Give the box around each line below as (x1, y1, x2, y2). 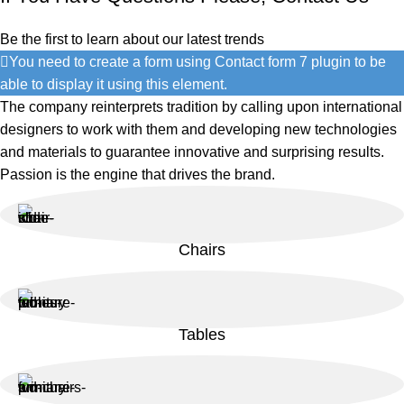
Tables (179, 326, 225, 344)
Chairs (179, 241, 225, 260)
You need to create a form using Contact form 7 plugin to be (9, 54, 386, 70)
